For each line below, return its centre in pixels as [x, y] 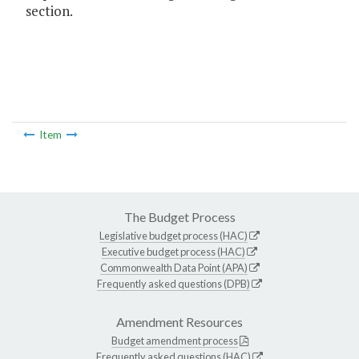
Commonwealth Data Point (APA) [173, 267]
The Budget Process [179, 216]
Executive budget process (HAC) [173, 251]
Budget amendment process [174, 340]
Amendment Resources [179, 321]
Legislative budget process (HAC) [173, 235]
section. [49, 11]
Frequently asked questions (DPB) [173, 283]
